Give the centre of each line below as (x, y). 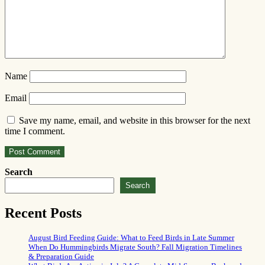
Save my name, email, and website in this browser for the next (135, 120)
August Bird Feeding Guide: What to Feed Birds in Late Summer (131, 237)
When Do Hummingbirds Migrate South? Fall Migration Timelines (135, 247)
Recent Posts (43, 213)
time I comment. (35, 131)
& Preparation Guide (61, 256)
